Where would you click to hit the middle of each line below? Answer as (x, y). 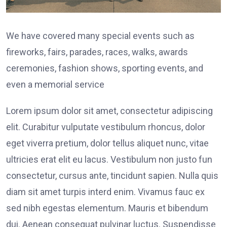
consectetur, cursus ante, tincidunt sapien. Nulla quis (112, 176)
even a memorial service (55, 85)
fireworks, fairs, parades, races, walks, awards (97, 52)
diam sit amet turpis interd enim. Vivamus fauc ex (105, 192)
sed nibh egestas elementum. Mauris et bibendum (107, 208)
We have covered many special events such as (100, 36)
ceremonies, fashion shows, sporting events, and (105, 68)
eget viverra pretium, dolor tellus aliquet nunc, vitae (107, 143)
